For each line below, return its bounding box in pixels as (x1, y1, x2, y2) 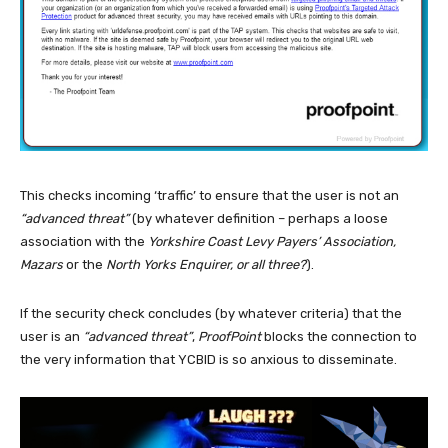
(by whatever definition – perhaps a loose (129, 210, 388, 226)
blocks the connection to (261, 328, 417, 344)
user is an (20, 328, 83, 344)
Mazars (20, 256, 63, 272)
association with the (20, 233, 148, 249)
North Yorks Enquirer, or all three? (106, 256, 306, 272)
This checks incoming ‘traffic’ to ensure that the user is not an (20, 187, 399, 203)
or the (63, 256, 106, 272)
